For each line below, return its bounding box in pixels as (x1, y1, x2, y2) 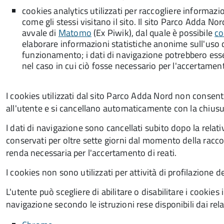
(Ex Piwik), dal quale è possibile (91, 26, 215, 39)
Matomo (58, 26, 91, 39)
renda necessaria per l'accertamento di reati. (6, 146, 177, 159)
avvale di (22, 26, 58, 39)
